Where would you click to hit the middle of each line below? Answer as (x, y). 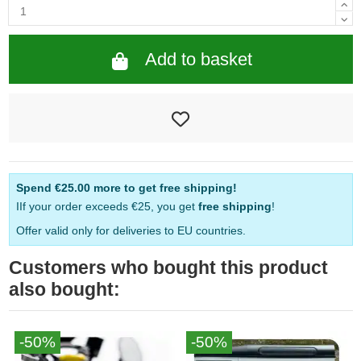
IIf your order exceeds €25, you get (107, 206)
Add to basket (199, 60)
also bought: (64, 290)
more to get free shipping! (163, 187)
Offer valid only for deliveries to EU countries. (131, 231)
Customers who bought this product (168, 268)
